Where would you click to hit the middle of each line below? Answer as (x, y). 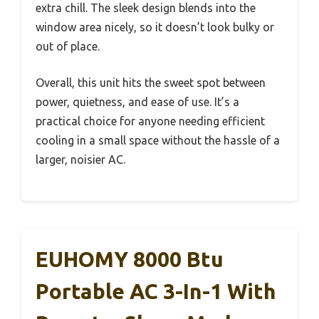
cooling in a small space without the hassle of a (158, 140)
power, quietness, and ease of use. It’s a (137, 101)
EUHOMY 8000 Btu (130, 259)
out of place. (68, 46)
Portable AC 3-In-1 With (156, 291)
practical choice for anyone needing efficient (150, 121)
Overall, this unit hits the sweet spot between (151, 82)
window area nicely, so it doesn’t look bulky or (155, 27)
